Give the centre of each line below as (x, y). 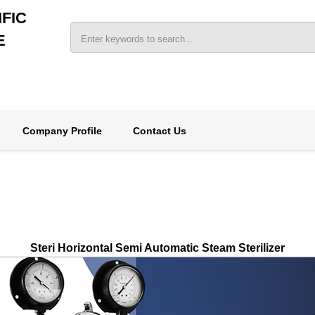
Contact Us (159, 131)
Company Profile (62, 131)
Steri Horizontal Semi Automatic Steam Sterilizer (157, 248)
